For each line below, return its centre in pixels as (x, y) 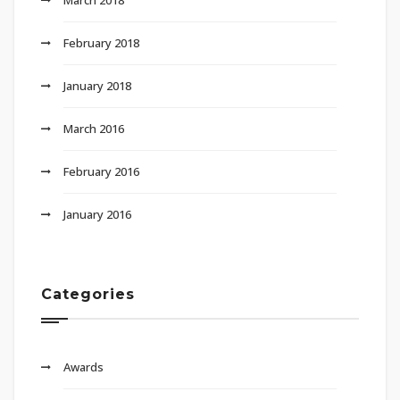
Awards (83, 367)
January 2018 (97, 85)
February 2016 (101, 171)
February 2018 (101, 42)
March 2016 (94, 128)
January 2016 (97, 214)
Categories (88, 294)
